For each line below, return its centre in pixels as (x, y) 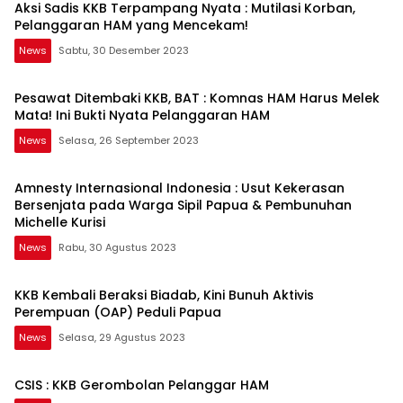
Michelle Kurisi (60, 223)
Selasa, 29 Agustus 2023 (122, 338)
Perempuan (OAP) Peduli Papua (118, 313)
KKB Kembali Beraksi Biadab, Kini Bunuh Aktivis (164, 296)
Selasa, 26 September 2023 (129, 141)
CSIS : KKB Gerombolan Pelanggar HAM (142, 385)
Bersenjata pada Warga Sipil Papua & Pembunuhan (183, 206)
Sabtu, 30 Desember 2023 (124, 51)
